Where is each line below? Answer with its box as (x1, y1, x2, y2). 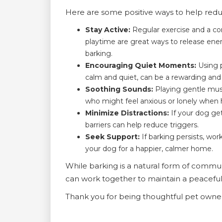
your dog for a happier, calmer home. (85, 144, 213, 153)
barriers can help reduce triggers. (85, 120, 199, 129)
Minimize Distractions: (85, 109, 169, 117)
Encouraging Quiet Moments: (85, 61, 196, 70)
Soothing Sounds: (85, 85, 153, 94)
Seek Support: (85, 132, 140, 141)
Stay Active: (85, 25, 130, 34)
